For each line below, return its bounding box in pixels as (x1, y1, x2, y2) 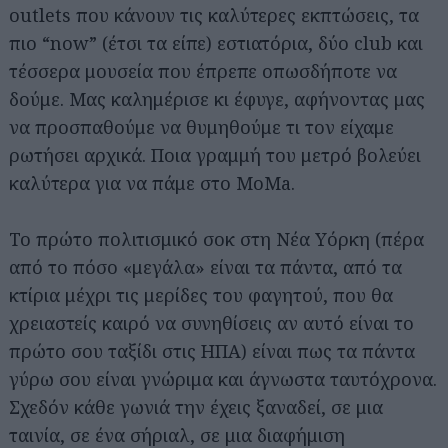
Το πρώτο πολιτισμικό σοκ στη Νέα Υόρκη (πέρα (9, 226, 424, 251)
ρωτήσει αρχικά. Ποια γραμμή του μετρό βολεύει (9, 142, 421, 167)
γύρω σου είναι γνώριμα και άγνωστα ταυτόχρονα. (9, 366, 437, 391)
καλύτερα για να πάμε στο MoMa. (9, 170, 295, 195)
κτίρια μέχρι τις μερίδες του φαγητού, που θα (9, 282, 393, 307)
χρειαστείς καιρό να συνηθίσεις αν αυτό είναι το (9, 310, 414, 335)
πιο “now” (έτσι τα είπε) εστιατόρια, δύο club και (9, 30, 423, 55)
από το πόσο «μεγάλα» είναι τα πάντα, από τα (9, 254, 402, 279)
